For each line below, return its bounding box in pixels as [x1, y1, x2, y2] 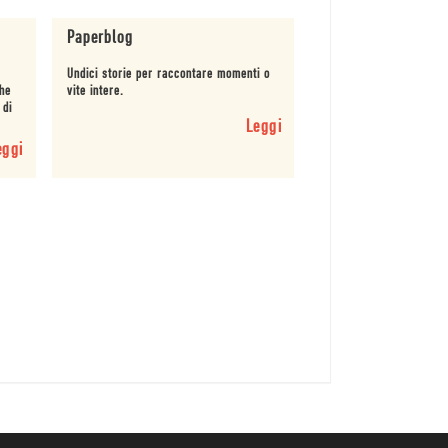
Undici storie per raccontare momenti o [66, 67, 270, 83]
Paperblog [66, 29, 133, 49]
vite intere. [66, 84, 124, 100]
